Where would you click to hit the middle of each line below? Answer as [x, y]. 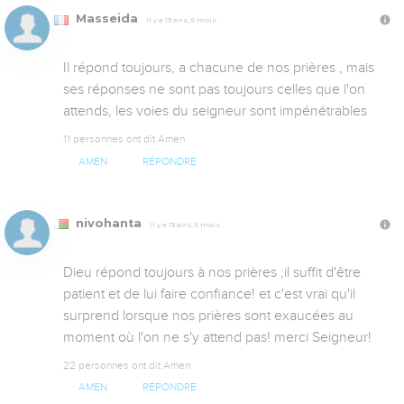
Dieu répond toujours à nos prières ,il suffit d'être [212, 272]
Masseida [107, 19]
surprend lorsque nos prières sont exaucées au [208, 315]
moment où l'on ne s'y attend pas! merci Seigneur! [217, 337]
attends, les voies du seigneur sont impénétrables [217, 111]
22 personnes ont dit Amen [127, 365]
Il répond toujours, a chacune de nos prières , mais [219, 68]
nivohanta [109, 223]
